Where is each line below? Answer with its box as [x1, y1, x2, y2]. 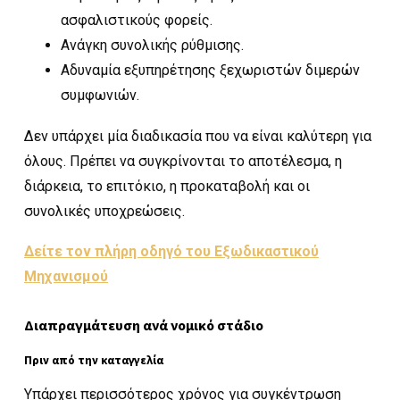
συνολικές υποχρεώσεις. [24, 202, 185, 220]
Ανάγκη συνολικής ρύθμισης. [60, 37, 244, 54]
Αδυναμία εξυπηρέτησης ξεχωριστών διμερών [60, 62, 360, 79]
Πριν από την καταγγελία [24, 352, 163, 368]
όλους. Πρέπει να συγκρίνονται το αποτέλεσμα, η [24, 152, 342, 170]
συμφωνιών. [60, 87, 139, 104]
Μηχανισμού [24, 267, 108, 285]
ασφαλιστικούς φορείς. [60, 12, 212, 29]
